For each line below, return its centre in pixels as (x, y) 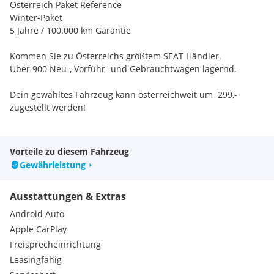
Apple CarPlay (38, 229)
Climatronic (44, 172)
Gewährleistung (53, 165)
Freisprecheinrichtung (55, 244)
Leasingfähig (36, 260)
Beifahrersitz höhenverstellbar (83, 159)
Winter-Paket (36, 17)
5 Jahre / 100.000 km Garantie (70, 30)
